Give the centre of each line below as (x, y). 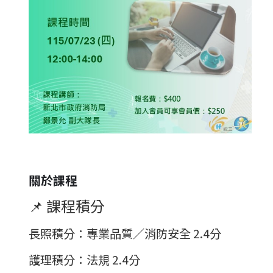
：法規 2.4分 (107, 260)
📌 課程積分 (66, 206)
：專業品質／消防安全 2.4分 (148, 234)
